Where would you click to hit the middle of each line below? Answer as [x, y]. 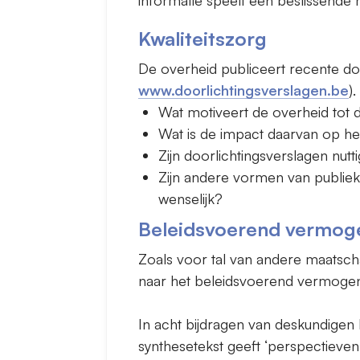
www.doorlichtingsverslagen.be [243, 90]
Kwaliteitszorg [202, 38]
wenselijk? [190, 198]
